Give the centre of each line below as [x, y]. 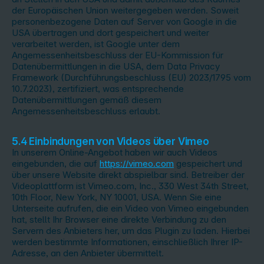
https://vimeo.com [137, 164]
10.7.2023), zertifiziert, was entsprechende [98, 89]
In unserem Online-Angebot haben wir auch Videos [115, 152]
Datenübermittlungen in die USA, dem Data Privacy [116, 66]
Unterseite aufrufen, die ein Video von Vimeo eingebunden [130, 208]
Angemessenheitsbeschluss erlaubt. [86, 111]
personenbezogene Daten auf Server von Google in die [124, 22]
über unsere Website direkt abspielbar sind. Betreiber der [128, 175]
